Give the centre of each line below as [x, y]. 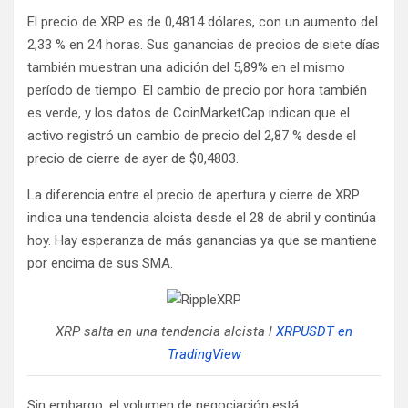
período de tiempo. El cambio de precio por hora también [197, 90]
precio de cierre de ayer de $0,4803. [133, 158]
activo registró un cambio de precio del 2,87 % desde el [192, 135]
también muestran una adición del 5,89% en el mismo [186, 67]
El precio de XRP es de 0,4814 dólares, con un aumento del [203, 21]
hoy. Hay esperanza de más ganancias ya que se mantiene [202, 240]
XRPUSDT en [314, 331]
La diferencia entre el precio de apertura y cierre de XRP [194, 194]
